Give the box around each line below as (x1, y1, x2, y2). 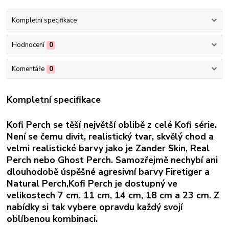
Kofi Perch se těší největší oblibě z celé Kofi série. (7, 119, 217, 131)
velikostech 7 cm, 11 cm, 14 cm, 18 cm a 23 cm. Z (7, 189, 220, 202)
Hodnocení (11, 40, 44, 50)
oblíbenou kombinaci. (7, 213, 98, 225)
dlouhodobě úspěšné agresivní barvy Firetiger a (7, 166, 210, 178)
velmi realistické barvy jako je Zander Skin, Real (7, 142, 210, 155)
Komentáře (11, 64, 44, 74)
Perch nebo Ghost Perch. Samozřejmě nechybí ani (7, 154, 218, 167)
